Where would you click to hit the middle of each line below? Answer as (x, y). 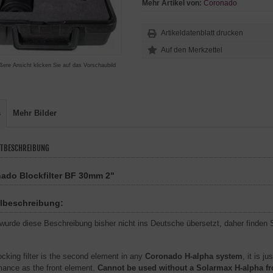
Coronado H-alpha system (194, 256)
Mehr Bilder (35, 113)
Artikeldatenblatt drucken (202, 33)
